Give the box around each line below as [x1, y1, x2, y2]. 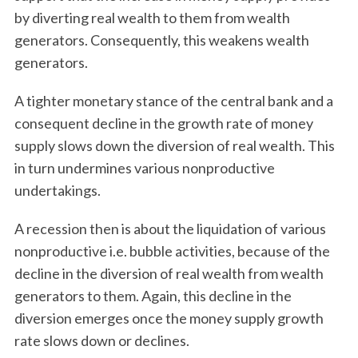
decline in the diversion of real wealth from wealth [14, 265, 324, 282]
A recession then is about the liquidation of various [14, 220, 326, 237]
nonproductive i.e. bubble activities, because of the [14, 242, 330, 260]
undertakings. [14, 181, 103, 199]
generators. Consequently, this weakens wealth [14, 31, 309, 49]
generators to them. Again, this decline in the [14, 287, 292, 304]
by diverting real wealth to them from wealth [14, 9, 290, 26]
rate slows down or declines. [14, 332, 189, 349]
